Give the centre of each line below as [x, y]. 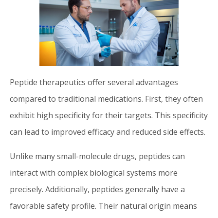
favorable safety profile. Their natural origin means [103, 206]
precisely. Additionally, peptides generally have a [97, 189]
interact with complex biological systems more [94, 173]
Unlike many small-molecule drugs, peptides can [97, 156]
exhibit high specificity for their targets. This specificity [109, 115]
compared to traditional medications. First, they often [106, 99]
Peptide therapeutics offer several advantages [94, 82]
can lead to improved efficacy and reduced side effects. [108, 132]
